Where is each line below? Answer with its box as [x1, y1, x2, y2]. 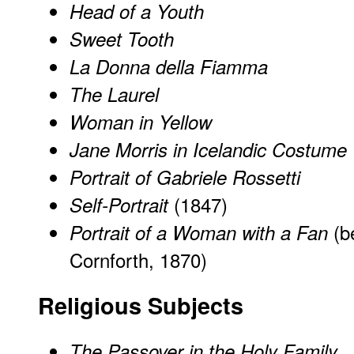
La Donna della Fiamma [70, 53, 268, 81]
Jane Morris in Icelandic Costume [70, 136, 347, 164]
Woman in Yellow [70, 108, 212, 136]
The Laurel [70, 81, 159, 108]
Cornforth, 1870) [70, 246, 207, 274]
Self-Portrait [70, 191, 168, 219]
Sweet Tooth [70, 25, 174, 53]
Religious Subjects [38, 289, 243, 322]
